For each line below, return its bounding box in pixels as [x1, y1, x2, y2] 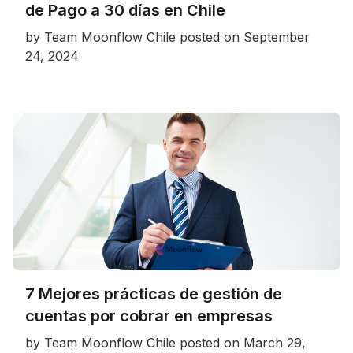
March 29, [243, 335, 306, 351]
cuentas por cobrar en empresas [25, 307, 273, 326]
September [243, 29, 310, 46]
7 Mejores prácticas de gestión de [25, 284, 282, 304]
